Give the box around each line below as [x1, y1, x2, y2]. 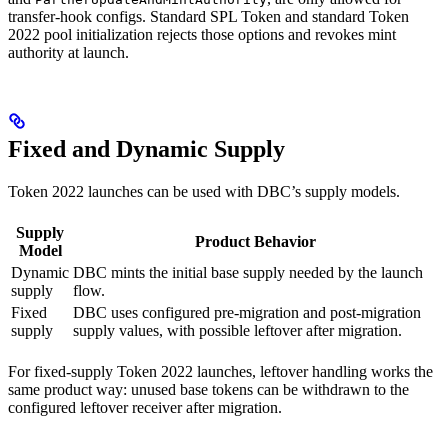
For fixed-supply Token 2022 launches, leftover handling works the [8, 362, 433, 380]
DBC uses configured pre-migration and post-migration [73, 303, 421, 321]
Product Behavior [194, 232, 316, 250]
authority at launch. [8, 43, 129, 61]
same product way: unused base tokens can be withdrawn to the [8, 380, 409, 398]
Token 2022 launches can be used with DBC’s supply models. [8, 182, 400, 200]
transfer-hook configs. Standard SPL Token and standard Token [8, 7, 409, 25]
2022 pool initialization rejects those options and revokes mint [8, 25, 396, 43]
